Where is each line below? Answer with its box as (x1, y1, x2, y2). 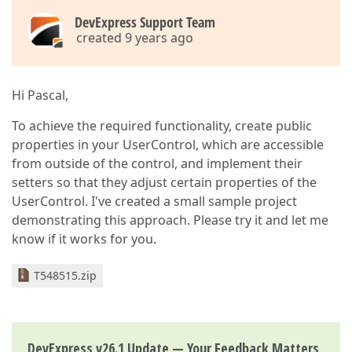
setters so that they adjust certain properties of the (12, 174, 317, 191)
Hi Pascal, (12, 86, 68, 104)
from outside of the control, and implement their (12, 155, 302, 172)
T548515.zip (34, 268, 97, 283)
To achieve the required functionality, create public (12, 117, 312, 134)
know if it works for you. (12, 230, 156, 247)
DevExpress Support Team (75, 13, 215, 31)
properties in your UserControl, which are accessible (12, 136, 324, 153)
